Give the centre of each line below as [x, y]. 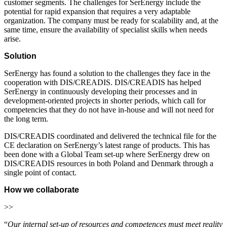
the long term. [26, 119]
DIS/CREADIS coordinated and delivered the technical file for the [110, 136]
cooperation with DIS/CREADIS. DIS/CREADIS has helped [103, 82]
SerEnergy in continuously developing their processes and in [101, 91]
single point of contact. [40, 172]
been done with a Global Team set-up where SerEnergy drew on [107, 154]
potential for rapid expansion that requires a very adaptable [97, 11]
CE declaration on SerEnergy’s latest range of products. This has [107, 145]
